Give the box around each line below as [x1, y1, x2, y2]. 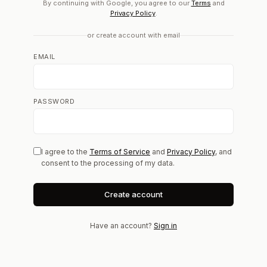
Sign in [154, 221, 177, 231]
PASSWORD [33, 97, 75, 106]
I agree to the [41, 147, 89, 157]
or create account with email [87, 31, 180, 40]
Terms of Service [89, 147, 150, 157]
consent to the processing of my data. [41, 159, 175, 168]
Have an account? [90, 221, 154, 231]
